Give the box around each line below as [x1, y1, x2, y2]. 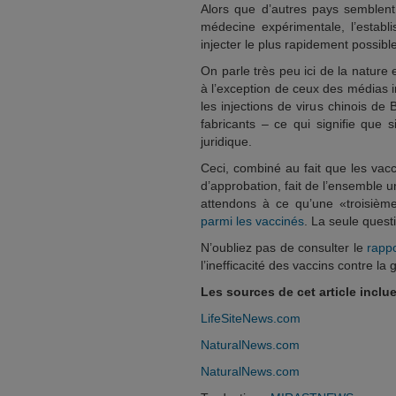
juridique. [201, 134, 252, 148]
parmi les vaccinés [201, 214, 304, 228]
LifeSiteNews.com [201, 311, 301, 325]
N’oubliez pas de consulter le [201, 240, 367, 255]
